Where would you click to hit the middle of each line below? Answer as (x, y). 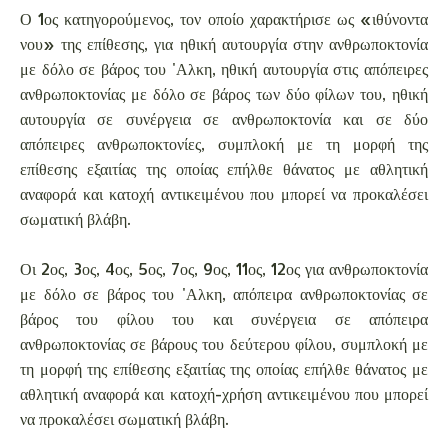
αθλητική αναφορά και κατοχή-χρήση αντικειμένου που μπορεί (224, 393)
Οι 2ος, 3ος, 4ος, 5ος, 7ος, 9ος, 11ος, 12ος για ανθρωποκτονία (224, 268)
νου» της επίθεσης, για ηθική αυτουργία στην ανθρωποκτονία (224, 43)
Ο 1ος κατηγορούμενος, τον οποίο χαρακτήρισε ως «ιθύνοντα (224, 18)
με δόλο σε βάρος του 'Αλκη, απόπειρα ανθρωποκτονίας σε (224, 293)
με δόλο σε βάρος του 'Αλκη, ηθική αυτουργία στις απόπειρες (224, 68)
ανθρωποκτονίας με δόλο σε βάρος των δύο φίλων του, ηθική (224, 93)
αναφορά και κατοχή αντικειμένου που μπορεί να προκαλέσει (224, 193)
